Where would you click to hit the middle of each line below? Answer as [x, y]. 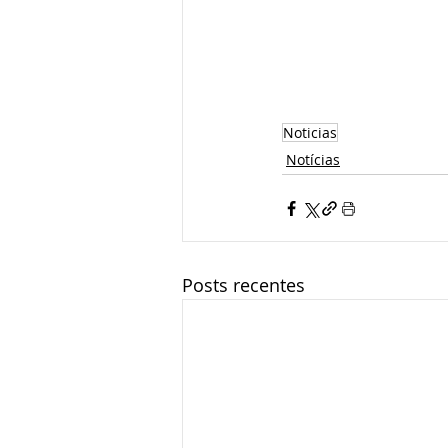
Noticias [310, 133]
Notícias [313, 160]
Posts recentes [243, 285]
